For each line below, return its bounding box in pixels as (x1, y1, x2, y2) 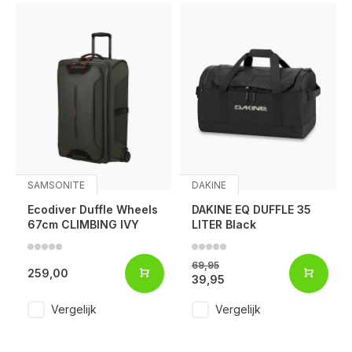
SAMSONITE (27, 178, 85, 191)
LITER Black (192, 217, 256, 231)
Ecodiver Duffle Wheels (27, 202, 158, 216)
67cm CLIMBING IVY (27, 217, 139, 231)
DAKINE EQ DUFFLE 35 (192, 202, 311, 216)
